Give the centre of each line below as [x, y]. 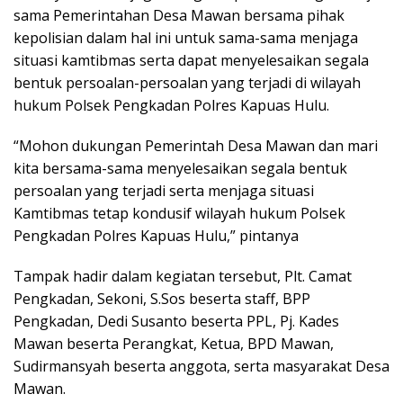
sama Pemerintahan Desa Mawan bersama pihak [179, 16]
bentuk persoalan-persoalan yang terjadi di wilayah [187, 83]
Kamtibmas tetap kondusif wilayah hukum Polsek [179, 214]
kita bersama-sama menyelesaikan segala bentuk [180, 169]
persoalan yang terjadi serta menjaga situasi [164, 191]
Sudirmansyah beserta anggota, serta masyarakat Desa [201, 367]
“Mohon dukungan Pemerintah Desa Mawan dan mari [196, 146]
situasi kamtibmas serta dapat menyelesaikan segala [191, 61]
